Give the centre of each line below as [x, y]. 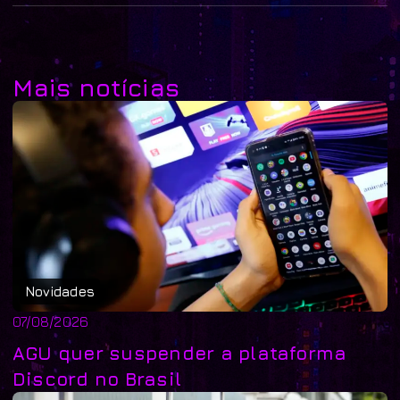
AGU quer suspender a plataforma [180, 352]
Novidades [60, 291]
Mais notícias [96, 87]
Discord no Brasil [97, 378]
